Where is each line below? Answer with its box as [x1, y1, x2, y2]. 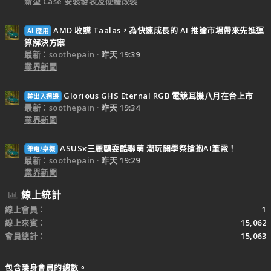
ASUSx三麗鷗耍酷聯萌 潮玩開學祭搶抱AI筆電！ [60, 143, 237, 154]
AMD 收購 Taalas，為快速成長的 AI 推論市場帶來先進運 [53, 25, 264, 36]
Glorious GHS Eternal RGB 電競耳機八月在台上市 [64, 90, 253, 101]
